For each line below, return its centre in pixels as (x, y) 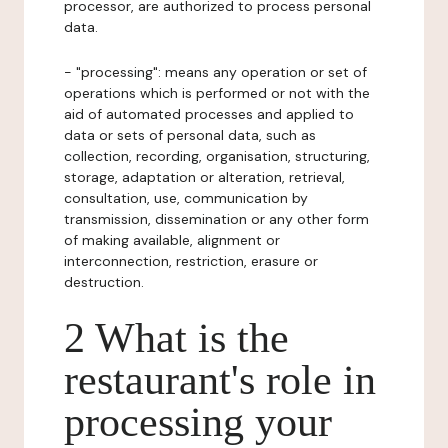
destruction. (104, 282)
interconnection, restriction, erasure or (191, 261)
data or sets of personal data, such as (190, 135)
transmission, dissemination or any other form (216, 219)
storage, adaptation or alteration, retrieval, (204, 177)
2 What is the (176, 338)
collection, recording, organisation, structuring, (217, 156)
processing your (198, 422)
